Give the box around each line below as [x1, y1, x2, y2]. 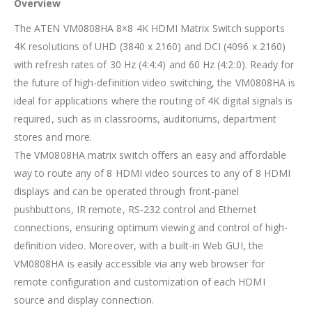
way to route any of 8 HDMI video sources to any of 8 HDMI [14, 166, 290, 180]
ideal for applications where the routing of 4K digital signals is [14, 93, 293, 107]
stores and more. [14, 130, 93, 143]
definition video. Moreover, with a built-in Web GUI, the [14, 238, 263, 252]
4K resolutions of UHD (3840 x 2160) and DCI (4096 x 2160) [14, 39, 286, 53]
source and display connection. [14, 292, 155, 306]
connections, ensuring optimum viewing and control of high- [14, 220, 288, 234]
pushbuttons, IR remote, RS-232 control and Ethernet [14, 202, 257, 216]
